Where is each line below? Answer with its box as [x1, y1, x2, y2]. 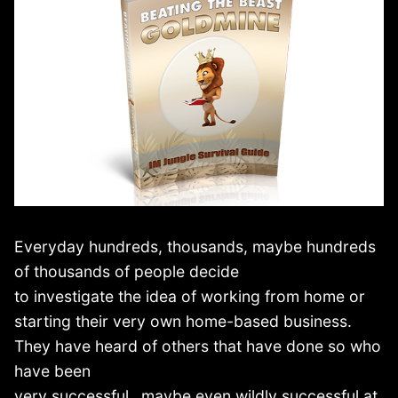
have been [14, 361, 91, 380]
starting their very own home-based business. [14, 311, 352, 330]
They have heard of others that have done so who [14, 336, 381, 355]
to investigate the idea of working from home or [14, 286, 365, 306]
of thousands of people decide [14, 261, 239, 281]
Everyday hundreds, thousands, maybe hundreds [14, 236, 376, 256]
